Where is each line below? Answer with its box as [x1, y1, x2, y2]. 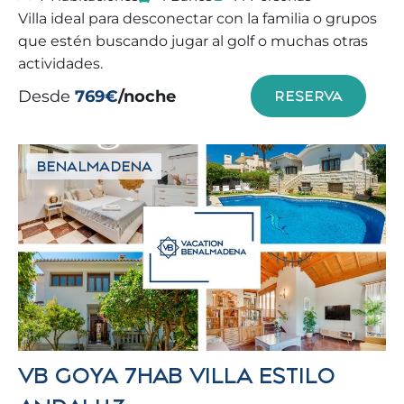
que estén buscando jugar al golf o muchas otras [18, 32, 368, 50]
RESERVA [274, 87, 343, 106]
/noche [118, 86, 176, 106]
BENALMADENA [36, 157, 152, 176]
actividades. [18, 55, 103, 72]
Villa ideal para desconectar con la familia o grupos [18, 10, 377, 27]
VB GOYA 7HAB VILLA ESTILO [18, 362, 335, 390]
